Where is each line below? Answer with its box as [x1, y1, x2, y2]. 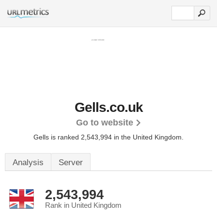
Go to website [76, 118, 133, 127]
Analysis [13, 158, 44, 167]
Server [59, 158, 83, 167]
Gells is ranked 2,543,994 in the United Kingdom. [33, 133, 184, 141]
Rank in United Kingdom [45, 201, 122, 209]
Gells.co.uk [74, 100, 143, 115]
